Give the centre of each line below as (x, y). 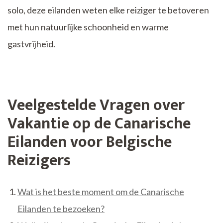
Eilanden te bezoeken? (61, 208)
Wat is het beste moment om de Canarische (101, 191)
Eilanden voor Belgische (90, 142)
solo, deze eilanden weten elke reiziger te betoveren (108, 10)
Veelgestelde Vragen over (96, 106)
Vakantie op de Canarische (99, 124)
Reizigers (39, 161)
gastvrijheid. (31, 44)
